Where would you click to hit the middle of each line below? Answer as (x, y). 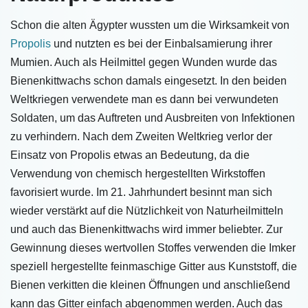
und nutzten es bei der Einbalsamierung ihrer (162, 44)
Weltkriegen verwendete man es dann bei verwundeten (144, 99)
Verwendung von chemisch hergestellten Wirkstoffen (138, 174)
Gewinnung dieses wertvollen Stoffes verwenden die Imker (153, 248)
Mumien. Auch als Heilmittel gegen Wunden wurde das (144, 62)
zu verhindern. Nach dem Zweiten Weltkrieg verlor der (141, 136)
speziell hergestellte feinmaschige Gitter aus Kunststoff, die (154, 266)
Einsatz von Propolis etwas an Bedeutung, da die (130, 155)
